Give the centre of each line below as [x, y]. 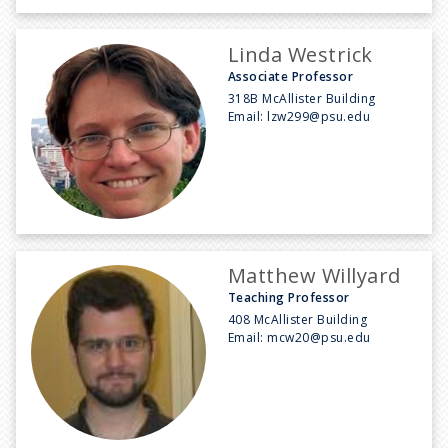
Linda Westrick [300, 54]
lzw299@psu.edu [319, 116]
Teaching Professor [289, 297]
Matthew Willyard [314, 275]
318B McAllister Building [302, 98]
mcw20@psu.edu [319, 337]
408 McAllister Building [298, 319]
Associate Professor [291, 76]
